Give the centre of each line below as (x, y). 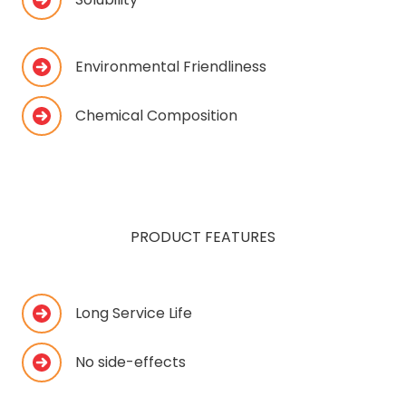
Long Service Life (134, 313)
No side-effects (130, 362)
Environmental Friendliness (171, 66)
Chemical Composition (156, 115)
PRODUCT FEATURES (203, 237)
